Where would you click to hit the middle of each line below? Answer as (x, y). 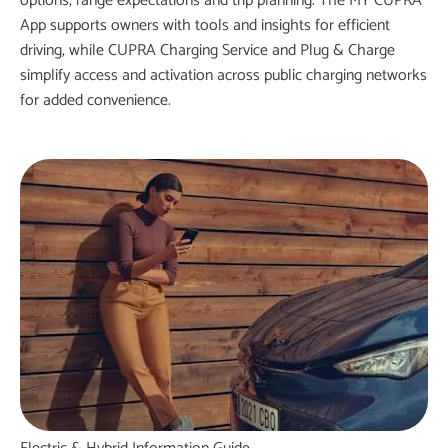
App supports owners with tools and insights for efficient (205, 25)
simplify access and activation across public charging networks (223, 75)
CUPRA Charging (163, 50)
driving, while (64, 50)
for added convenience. (95, 100)
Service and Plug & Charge (306, 50)
